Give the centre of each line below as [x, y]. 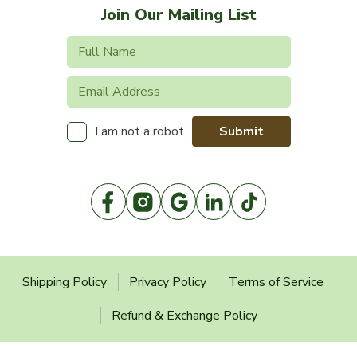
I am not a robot [139, 132]
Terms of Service [276, 282]
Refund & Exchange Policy [184, 316]
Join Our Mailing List [178, 15]
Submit [241, 131]
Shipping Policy [65, 282]
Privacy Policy [168, 282]
